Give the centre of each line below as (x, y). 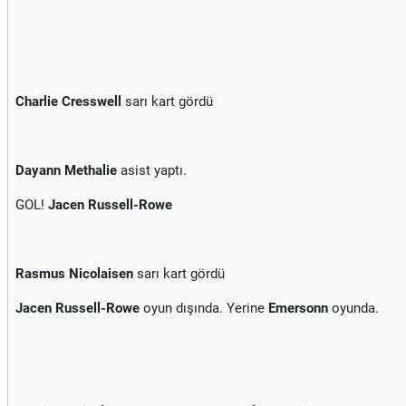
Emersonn (298, 308)
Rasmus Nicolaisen (74, 274)
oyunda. (353, 308)
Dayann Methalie (66, 170)
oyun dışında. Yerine (204, 308)
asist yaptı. (152, 170)
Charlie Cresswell (68, 101)
